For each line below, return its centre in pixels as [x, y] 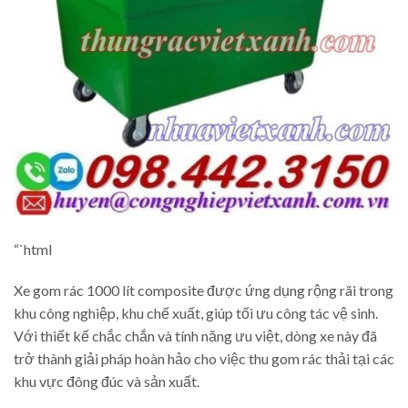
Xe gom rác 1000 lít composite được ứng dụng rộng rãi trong [204, 291]
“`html [33, 249]
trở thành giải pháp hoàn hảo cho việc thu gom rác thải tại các [204, 359]
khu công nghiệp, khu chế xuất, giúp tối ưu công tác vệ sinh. [196, 313]
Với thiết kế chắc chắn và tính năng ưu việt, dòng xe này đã [195, 336]
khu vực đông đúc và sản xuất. [107, 382]
